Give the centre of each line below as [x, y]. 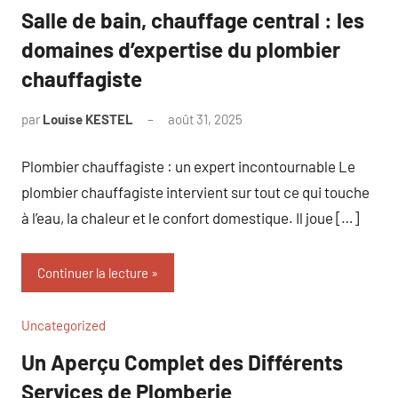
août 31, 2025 [205, 119]
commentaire [281, 142]
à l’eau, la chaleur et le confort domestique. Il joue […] [190, 217]
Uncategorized [64, 325]
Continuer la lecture [93, 273]
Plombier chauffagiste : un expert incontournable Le [188, 166]
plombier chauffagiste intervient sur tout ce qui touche [195, 191]
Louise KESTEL [88, 119]
